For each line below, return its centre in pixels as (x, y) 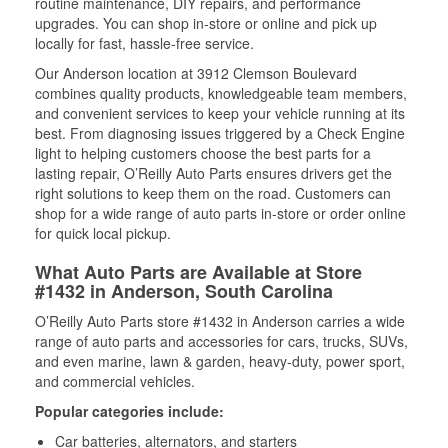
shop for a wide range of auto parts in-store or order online (220, 212)
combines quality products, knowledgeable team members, (221, 92)
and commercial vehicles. (115, 380)
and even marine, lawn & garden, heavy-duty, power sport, (220, 360)
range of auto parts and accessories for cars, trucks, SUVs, (221, 340)
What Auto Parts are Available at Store (198, 271)
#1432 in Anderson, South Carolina (184, 290)
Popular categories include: (129, 410)
